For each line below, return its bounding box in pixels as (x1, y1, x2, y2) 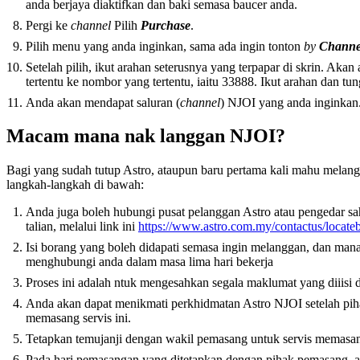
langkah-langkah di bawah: (6, 178, 144, 192)
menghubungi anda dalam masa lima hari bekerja (26, 255, 273, 269)
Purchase (141, 18, 190, 32)
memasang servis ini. (26, 311, 131, 325)
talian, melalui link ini (26, 219, 138, 234)
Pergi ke (26, 18, 71, 32)
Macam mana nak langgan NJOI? (6, 125, 285, 147)
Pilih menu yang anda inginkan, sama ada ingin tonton (26, 39, 304, 53)
